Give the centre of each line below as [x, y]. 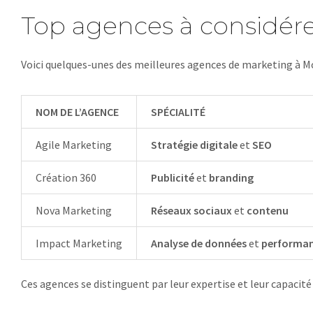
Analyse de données [199, 243]
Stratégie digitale [194, 145]
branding [231, 177]
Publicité [173, 177]
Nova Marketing [74, 210]
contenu [268, 210]
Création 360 [66, 177]
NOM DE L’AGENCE [77, 112]
